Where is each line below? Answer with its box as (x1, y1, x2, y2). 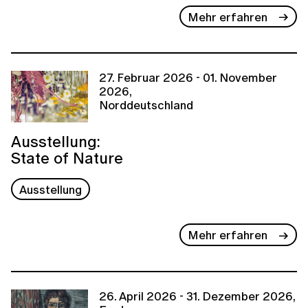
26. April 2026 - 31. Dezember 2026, (99, 287, 296, 305)
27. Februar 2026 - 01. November (99, 69, 277, 87)
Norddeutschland (99, 96, 193, 114)
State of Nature (11, 146, 123, 170)
